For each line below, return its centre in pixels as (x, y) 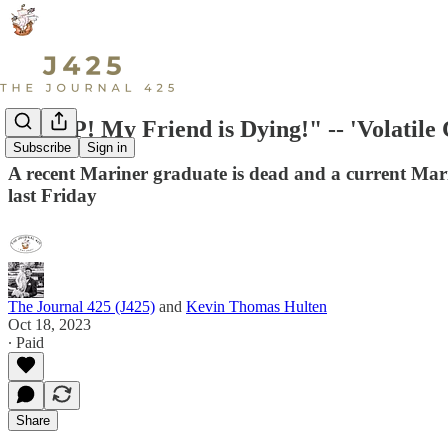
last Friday (52, 195)
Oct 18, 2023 (49, 324)
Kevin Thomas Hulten (256, 306)
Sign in (107, 148)
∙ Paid (26, 342)
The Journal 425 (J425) (81, 306)
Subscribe (42, 148)
